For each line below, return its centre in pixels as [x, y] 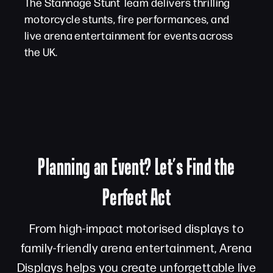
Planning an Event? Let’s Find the [136, 166]
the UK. [41, 51]
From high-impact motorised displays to [136, 228]
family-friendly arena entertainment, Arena [136, 247]
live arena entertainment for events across [129, 35]
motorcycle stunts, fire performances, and [127, 19]
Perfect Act [136, 197]
